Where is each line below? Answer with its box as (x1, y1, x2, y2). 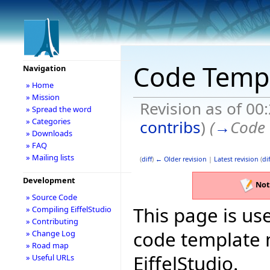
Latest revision (213, 154, 259, 163)
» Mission (25, 92, 60, 102)
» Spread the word (25, 104, 92, 115)
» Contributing (25, 216, 78, 227)
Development (22, 175, 75, 186)
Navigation (22, 63, 66, 74)
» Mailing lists (25, 152, 74, 163)
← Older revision (155, 154, 207, 163)
